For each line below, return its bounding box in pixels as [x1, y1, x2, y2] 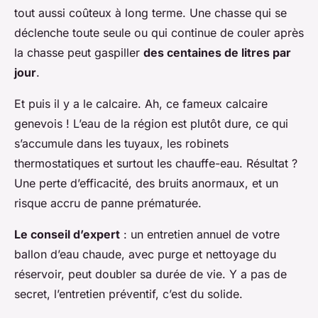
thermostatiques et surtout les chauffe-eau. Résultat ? [14, 156, 297, 171]
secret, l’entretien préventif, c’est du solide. [14, 287, 243, 302]
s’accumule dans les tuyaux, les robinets [14, 136, 229, 151]
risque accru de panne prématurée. [14, 196, 202, 211]
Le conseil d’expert [14, 227, 120, 242]
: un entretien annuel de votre [120, 227, 280, 242]
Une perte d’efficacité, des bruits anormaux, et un [14, 176, 278, 191]
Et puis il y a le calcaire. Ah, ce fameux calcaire [14, 97, 268, 111]
